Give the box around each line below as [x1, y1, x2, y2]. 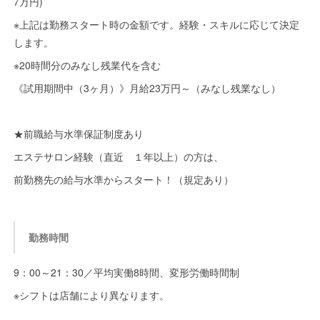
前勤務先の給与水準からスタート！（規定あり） [13, 172, 234, 186]
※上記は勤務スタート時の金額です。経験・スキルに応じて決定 [13, 17, 299, 31]
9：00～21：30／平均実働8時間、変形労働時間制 [13, 265, 239, 279]
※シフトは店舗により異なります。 [13, 288, 169, 302]
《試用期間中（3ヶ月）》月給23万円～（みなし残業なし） [13, 81, 281, 95]
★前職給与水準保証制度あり [13, 126, 144, 141]
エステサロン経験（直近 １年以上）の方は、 [13, 149, 224, 164]
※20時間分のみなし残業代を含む [13, 58, 161, 72]
